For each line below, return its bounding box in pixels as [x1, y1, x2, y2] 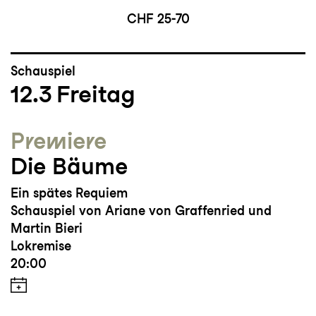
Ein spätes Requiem [11, 186, 128, 201]
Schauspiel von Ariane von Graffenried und [11, 203, 272, 219]
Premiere [11, 127, 107, 155]
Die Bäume [11, 152, 128, 181]
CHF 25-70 [126, 11, 190, 27]
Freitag [56, 80, 135, 109]
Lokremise [11, 238, 71, 254]
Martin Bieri [11, 221, 83, 236]
